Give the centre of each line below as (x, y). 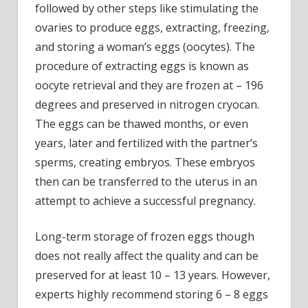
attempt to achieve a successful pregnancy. (145, 200)
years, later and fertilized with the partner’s (146, 143)
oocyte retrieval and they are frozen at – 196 (149, 85)
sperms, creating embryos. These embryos (145, 162)
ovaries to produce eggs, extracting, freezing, (152, 27)
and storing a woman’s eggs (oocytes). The (145, 46)
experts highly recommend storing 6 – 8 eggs (152, 294)
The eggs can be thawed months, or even (142, 123)
